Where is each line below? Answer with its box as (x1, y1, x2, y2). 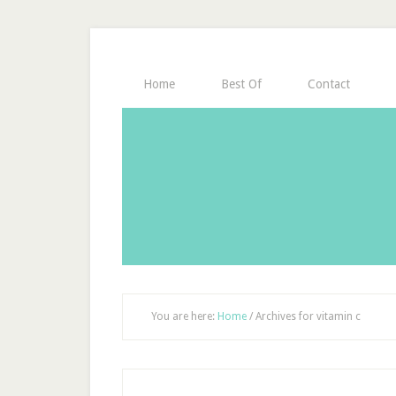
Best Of (221, 77, 262, 91)
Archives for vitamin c (253, 310, 361, 323)
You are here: (151, 310, 217, 323)
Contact (308, 77, 350, 91)
